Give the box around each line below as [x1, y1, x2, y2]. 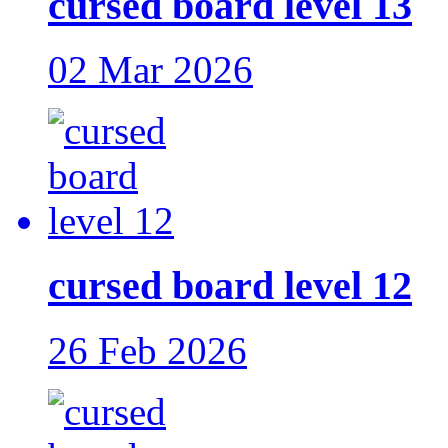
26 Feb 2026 [48, 328, 247, 372]
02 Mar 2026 [48, 48, 253, 92]
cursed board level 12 [48, 263, 412, 309]
